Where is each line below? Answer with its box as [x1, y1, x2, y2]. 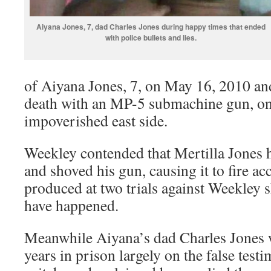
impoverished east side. [24, 110, 168, 131]
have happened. [24, 195, 119, 215]
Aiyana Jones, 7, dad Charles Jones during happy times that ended [36, 21, 266, 32]
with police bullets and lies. [105, 32, 197, 43]
